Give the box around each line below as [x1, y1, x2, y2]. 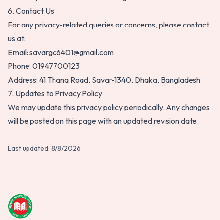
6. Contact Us [8, 6, 54, 16]
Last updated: [8, 144, 51, 153]
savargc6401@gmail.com [29, 47, 114, 57]
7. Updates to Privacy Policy [8, 88, 102, 98]
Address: [8, 75, 39, 84]
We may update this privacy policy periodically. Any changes [8, 102, 210, 112]
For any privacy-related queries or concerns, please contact [8, 20, 209, 29]
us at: [8, 33, 26, 43]
